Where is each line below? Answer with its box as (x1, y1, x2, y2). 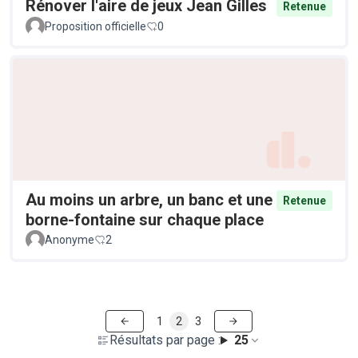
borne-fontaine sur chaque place (26, 209, 264, 229)
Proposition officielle (45, 19, 146, 33)
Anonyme (45, 233, 94, 246)
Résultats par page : (109, 332, 221, 348)
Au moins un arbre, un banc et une (26, 189, 272, 209)
